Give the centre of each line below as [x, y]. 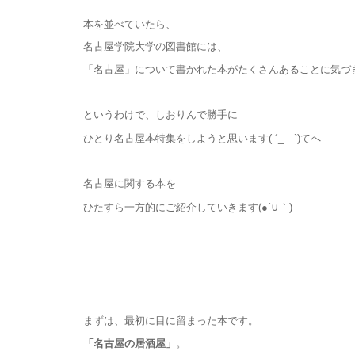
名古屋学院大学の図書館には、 [155, 47]
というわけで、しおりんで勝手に [160, 115]
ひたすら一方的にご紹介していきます [171, 207]
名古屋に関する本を [130, 183]
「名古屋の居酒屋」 [130, 344]
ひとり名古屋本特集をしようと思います [176, 138]
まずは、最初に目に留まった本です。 [171, 321]
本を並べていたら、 [130, 24]
